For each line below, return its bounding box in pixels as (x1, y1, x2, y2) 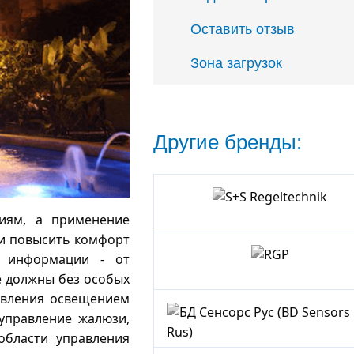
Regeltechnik (269, 238, 347, 256)
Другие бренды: (153, 128, 302, 156)
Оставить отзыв (190, 19, 295, 38)
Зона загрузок (190, 53, 282, 72)
